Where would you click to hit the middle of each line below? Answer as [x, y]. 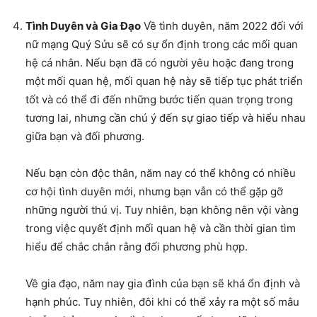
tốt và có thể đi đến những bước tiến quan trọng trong [159, 100]
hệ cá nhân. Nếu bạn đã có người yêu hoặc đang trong [160, 63]
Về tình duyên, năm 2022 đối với [222, 26]
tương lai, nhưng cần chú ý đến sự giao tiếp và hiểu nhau [166, 118]
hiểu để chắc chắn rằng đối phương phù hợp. [137, 247]
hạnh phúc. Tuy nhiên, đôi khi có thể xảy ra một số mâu [162, 302]
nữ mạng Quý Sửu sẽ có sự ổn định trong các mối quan [162, 45]
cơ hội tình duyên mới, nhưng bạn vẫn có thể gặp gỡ [154, 192]
